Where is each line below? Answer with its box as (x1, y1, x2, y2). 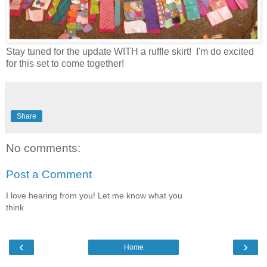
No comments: (6, 141, 80, 154)
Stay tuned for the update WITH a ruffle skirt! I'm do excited (6, 46, 254, 57)
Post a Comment (6, 167, 92, 181)
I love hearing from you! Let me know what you (6, 190, 182, 200)
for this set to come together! (6, 58, 124, 69)
